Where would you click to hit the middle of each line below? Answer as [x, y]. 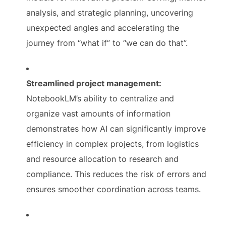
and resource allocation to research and [103, 159]
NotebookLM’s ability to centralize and [100, 98]
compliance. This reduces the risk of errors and [117, 174]
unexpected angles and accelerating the [103, 27]
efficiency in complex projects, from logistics [113, 144]
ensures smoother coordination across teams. [114, 189]
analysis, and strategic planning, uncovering [110, 12]
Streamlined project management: [94, 83]
